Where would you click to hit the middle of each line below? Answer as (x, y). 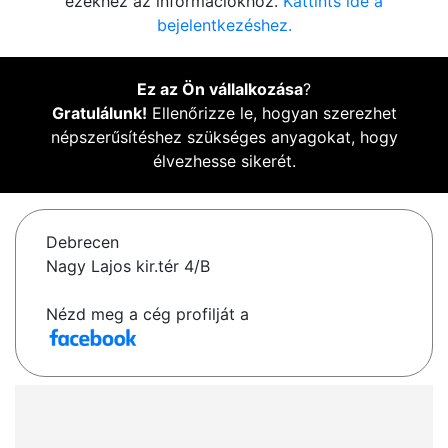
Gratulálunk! (99, 113)
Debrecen (82, 242)
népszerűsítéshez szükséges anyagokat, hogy (224, 137)
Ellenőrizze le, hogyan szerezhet (271, 113)
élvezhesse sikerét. (224, 161)
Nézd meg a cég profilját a (147, 314)
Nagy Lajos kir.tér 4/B (128, 266)
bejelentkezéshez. (224, 25)
